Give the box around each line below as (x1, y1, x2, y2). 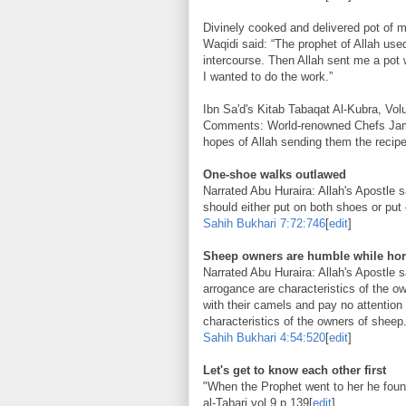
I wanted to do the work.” (203, 69, 333, 83)
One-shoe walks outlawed (203, 167, 346, 181)
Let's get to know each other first (203, 362, 386, 377)
